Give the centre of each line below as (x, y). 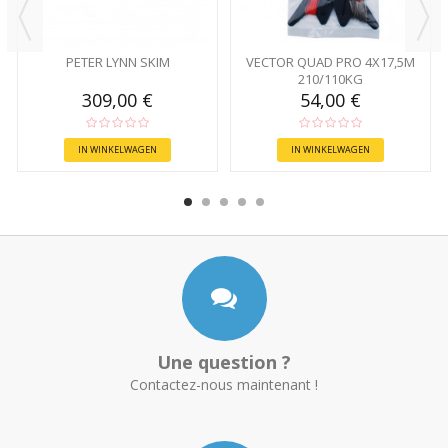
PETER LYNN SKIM (117, 61)
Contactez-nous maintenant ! (224, 384)
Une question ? (224, 361)
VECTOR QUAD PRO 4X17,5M (330, 61)
